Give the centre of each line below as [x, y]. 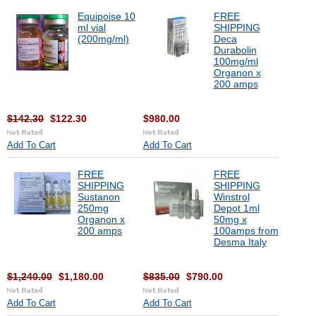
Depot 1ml [236, 208]
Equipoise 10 [107, 16]
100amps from [246, 231]
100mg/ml [236, 61]
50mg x [230, 219]
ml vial [92, 28]
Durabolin [235, 50]
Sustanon [99, 197]
